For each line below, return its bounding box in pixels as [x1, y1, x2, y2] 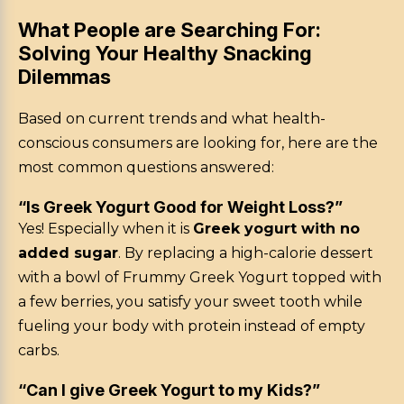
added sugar [18, 244, 118, 262]
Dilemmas [18, 65, 111, 89]
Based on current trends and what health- [18, 110, 326, 128]
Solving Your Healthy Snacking [18, 41, 312, 66]
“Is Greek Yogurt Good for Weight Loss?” [18, 197, 343, 217]
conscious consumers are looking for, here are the [18, 134, 378, 152]
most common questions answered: [18, 159, 274, 177]
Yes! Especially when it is [18, 220, 193, 238]
